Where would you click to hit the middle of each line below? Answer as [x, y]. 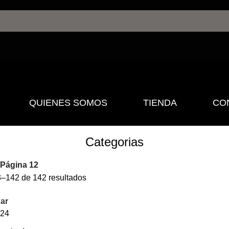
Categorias [114, 142]
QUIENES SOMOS [68, 103]
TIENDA [160, 103]
